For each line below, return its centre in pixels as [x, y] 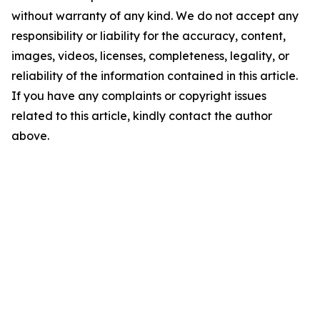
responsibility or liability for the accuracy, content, [149, 35]
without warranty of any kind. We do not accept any [155, 15]
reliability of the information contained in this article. [155, 75]
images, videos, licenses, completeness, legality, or [150, 55]
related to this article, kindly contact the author [142, 115]
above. [30, 135]
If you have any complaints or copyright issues [139, 95]
